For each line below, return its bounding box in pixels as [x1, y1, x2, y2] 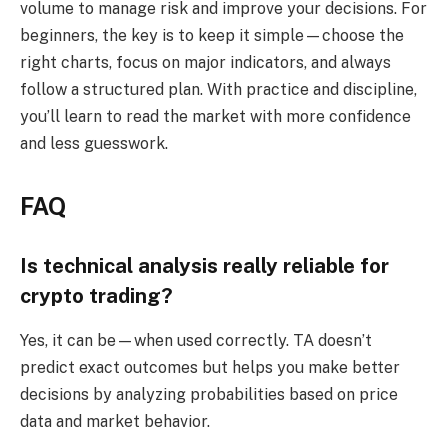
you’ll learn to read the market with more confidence [20, 106, 411, 126]
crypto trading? [20, 284, 173, 309]
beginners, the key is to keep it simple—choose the [20, 25, 404, 45]
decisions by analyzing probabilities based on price [20, 384, 398, 404]
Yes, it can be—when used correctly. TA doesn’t [20, 330, 372, 350]
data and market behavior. [20, 411, 210, 431]
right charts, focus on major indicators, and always [20, 52, 391, 72]
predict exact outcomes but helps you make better [20, 357, 400, 377]
